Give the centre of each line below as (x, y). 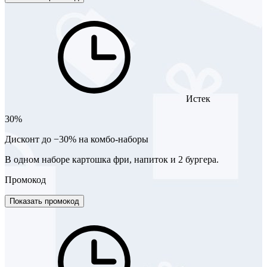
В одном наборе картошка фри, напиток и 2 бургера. (112, 159)
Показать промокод (44, 201)
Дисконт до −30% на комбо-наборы (77, 139)
